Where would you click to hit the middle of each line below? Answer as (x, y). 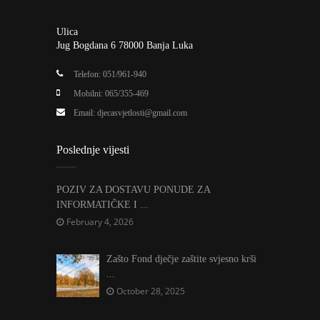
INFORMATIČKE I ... (102, 205)
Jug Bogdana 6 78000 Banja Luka (125, 45)
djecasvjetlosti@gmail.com (142, 113)
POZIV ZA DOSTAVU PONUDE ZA (133, 190)
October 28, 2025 (151, 291)
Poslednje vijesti (93, 150)
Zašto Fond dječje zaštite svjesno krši (181, 259)
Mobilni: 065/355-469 (111, 94)
